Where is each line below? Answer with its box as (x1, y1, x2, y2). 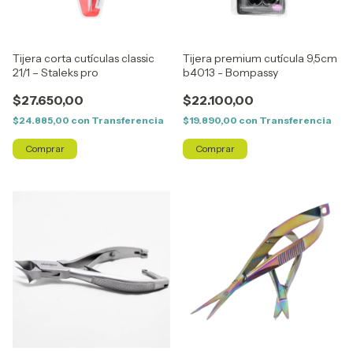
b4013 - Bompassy (183, 65, 278, 80)
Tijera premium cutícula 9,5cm (183, 51, 337, 65)
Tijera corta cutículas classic (13, 51, 154, 65)
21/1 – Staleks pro (13, 65, 98, 80)
